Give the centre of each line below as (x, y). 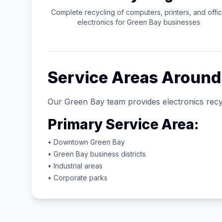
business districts (117, 154)
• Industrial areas (75, 166)
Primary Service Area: (123, 124)
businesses (181, 22)
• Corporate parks (78, 178)
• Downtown (69, 142)
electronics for (102, 22)
